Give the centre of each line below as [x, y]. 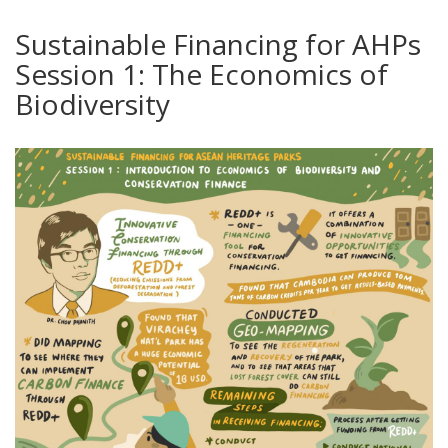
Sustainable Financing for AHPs [218, 44]
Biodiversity [92, 104]
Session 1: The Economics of [201, 74]
